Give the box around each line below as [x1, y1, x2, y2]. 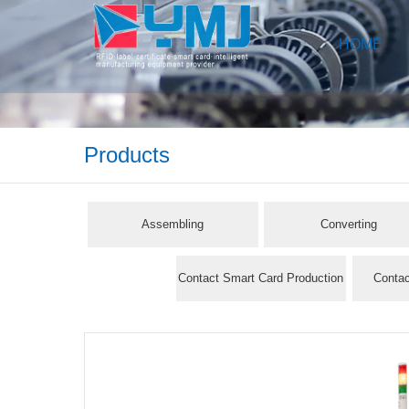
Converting [320, 217, 378, 231]
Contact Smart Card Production [178, 271, 344, 285]
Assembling [142, 217, 204, 231]
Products [84, 142, 170, 167]
